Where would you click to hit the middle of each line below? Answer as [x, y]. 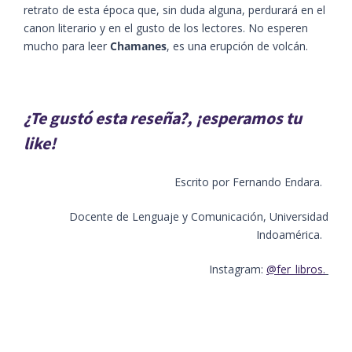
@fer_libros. [296, 269]
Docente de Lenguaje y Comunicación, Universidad [199, 216]
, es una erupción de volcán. [239, 46]
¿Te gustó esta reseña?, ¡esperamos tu [163, 118]
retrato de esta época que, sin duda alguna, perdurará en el [174, 9]
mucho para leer [67, 46]
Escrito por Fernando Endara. [250, 181]
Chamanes [138, 46]
